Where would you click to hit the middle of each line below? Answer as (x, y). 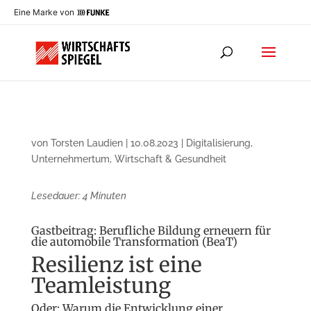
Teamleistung (101, 285)
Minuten (108, 196)
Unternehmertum (70, 159)
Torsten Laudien (86, 143)
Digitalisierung (218, 143)
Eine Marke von (44, 12)
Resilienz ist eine (116, 264)
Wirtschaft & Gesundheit (170, 159)
